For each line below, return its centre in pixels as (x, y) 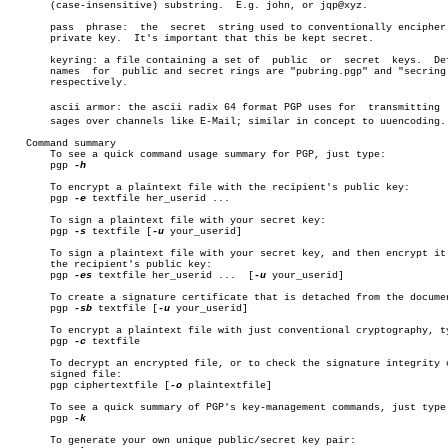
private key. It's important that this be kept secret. (191, 38)
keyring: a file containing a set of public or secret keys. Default (170, 60)
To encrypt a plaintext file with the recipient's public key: (209, 187)
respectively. (68, 82)
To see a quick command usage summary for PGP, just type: (197, 154)
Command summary (62, 143)
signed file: (65, 374)
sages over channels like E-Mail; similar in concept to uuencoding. (227, 121)
